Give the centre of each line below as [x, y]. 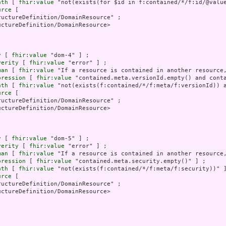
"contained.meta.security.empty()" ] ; [139, 161]
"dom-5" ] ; [68, 139]
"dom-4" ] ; [68, 55]
